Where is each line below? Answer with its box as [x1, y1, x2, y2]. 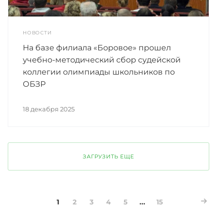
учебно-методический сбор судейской [23, 55, 181, 64]
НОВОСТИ [23, 29, 52, 36]
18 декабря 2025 [23, 105, 75, 113]
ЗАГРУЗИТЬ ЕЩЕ [83, 153, 134, 160]
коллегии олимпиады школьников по [23, 67, 175, 77]
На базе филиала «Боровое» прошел [23, 43, 171, 52]
